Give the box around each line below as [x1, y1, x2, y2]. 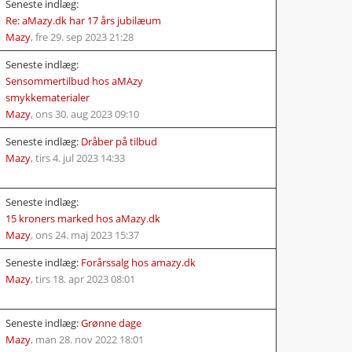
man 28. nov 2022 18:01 [35, 332, 144, 346]
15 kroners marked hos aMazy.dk [5, 211, 160, 225]
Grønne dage [81, 315, 141, 330]
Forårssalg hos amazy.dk [81, 255, 196, 269]
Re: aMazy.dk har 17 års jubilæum [5, 13, 161, 27]
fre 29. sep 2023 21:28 [35, 29, 134, 44]
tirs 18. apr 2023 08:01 [35, 271, 135, 286]
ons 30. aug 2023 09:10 [35, 106, 139, 121]
